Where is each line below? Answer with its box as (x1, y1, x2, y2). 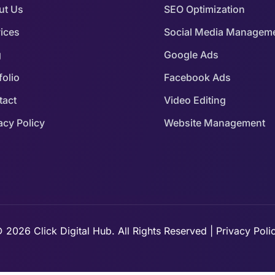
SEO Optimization (163, 3, 245, 16)
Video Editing (163, 94, 226, 107)
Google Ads (163, 48, 219, 61)
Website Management (163, 117, 265, 130)
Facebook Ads (163, 71, 231, 84)
